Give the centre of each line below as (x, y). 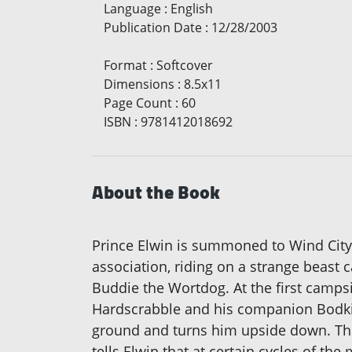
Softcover (185, 65)
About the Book (156, 192)
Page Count (138, 103)
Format (125, 65)
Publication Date (153, 27)
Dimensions (139, 84)
